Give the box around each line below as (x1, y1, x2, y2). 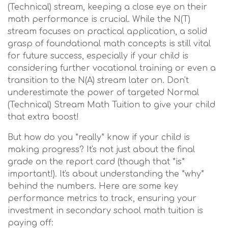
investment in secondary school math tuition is (8, 206, 203, 215)
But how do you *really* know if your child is (8, 133, 190, 142)
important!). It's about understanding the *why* (8, 169, 204, 179)
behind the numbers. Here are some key (8, 182, 178, 191)
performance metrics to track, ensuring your (8, 194, 196, 203)
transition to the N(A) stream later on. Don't (8, 76, 189, 85)
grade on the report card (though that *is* (8, 157, 185, 166)
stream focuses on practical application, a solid (8, 27, 207, 36)
